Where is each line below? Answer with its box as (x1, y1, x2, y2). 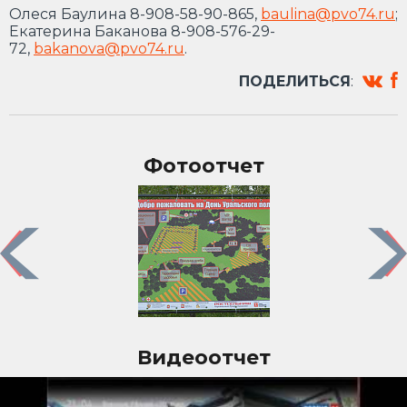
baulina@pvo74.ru (261, 5, 395, 24)
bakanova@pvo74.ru (34, 40, 184, 58)
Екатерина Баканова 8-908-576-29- (9, 23, 275, 41)
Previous (5, 244, 69, 263)
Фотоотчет (143, 154, 264, 179)
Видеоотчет (136, 345, 271, 371)
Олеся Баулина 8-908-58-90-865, (9, 5, 261, 24)
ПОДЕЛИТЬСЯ (239, 73, 351, 91)
